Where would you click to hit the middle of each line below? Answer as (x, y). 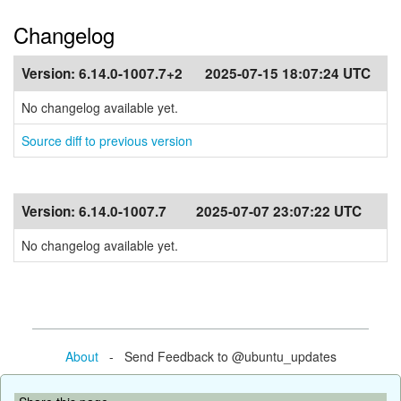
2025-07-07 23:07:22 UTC (279, 211)
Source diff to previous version (107, 141)
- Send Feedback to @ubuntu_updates (217, 356)
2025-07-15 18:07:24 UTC (288, 73)
